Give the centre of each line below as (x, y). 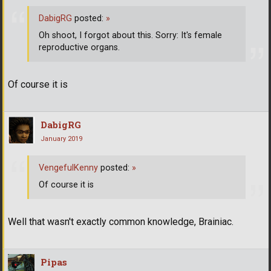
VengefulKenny (68, 168)
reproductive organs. (79, 48)
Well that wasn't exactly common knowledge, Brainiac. (121, 221)
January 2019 (61, 139)
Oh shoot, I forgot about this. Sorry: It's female (130, 36)
